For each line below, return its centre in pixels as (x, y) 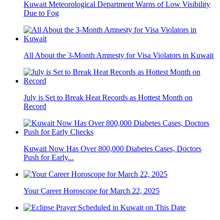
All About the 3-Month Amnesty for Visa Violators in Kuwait (119, 55)
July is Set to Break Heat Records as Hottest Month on (108, 98)
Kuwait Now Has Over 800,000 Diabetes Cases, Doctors (112, 149)
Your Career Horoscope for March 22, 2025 (92, 191)
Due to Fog (41, 13)
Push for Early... (49, 158)
